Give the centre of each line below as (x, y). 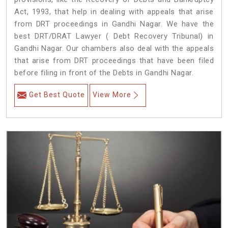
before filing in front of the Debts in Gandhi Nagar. (104, 73)
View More (112, 95)
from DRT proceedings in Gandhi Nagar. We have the (114, 24)
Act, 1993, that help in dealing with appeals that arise (114, 12)
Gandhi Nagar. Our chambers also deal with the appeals (114, 49)
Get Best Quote (57, 95)
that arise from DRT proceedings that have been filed (114, 61)
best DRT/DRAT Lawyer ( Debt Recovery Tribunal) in (114, 36)
